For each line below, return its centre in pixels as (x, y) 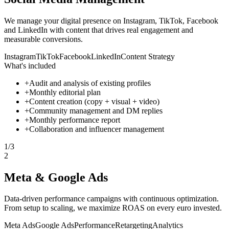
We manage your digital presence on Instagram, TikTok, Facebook (111, 20)
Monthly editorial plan (65, 92)
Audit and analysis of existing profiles (90, 83)
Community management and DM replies (96, 110)
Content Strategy (148, 56)
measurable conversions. (43, 39)
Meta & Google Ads (56, 177)
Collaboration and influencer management (97, 129)
